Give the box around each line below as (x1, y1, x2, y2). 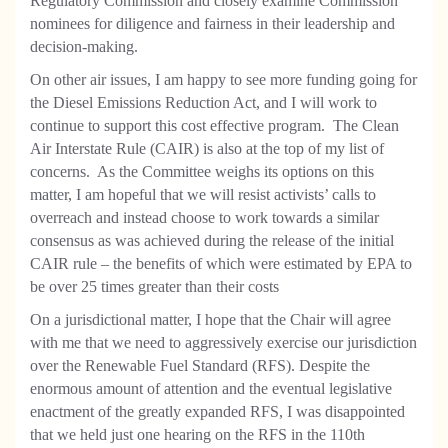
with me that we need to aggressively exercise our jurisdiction (30, 334, 417, 351)
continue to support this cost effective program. (30, 117, 325, 134)
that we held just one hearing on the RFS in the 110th (30, 426, 365, 443)
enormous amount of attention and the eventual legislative (30, 380, 392, 397)
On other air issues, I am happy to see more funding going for (30, 71, 417, 88)
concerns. (30, 163, 90, 180)
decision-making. (30, 38, 138, 55)
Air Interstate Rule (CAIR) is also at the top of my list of (30, 140, 384, 157)
